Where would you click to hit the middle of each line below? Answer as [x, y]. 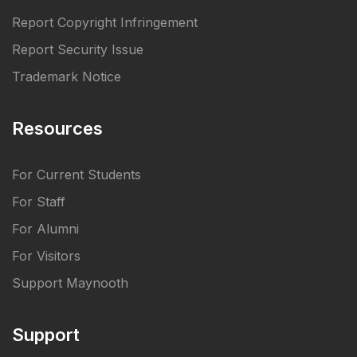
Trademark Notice [67, 76]
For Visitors [46, 255]
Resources [57, 128]
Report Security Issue [78, 49]
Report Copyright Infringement [105, 22]
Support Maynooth [70, 282]
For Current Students [76, 174]
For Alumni [45, 228]
